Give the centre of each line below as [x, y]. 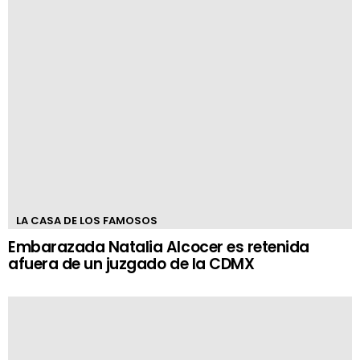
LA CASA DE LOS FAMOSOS [87, 221]
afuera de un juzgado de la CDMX [131, 264]
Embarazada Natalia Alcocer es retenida [159, 247]
